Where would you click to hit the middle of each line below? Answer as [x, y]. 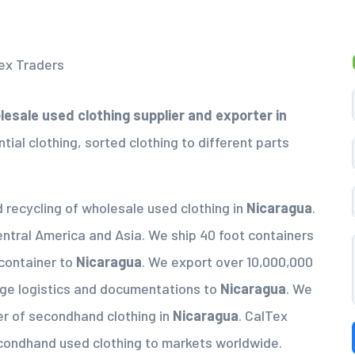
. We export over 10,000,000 [227, 262]
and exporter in [237, 115]
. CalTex [263, 316]
